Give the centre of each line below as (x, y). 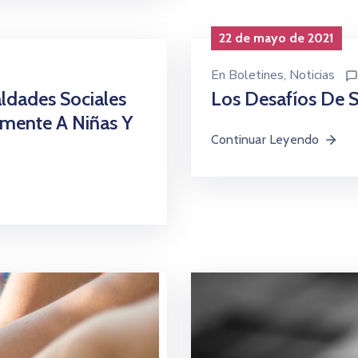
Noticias (312, 76)
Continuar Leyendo (265, 140)
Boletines (256, 76)
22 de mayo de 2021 (276, 38)
